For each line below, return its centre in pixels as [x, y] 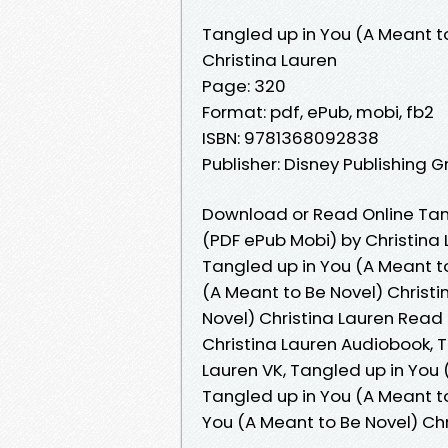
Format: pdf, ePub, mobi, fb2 [318, 111]
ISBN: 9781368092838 [290, 137]
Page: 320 [244, 85]
